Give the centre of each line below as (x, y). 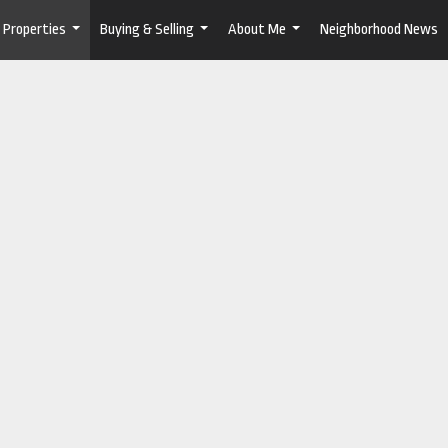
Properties (34, 29)
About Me (257, 29)
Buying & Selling (147, 29)
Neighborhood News (379, 29)
